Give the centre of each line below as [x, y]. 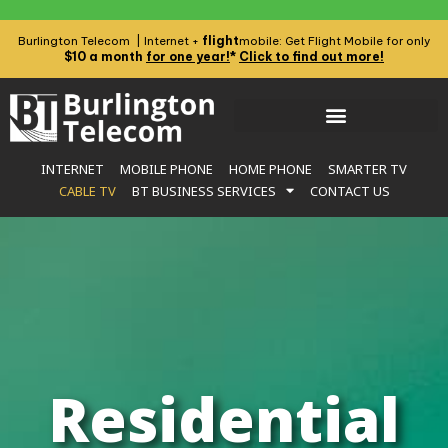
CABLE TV [87, 190]
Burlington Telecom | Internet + [110, 41]
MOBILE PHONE [166, 168]
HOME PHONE [270, 168]
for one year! [188, 56]
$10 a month [105, 56]
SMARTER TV [367, 168]
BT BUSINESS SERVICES [203, 190]
